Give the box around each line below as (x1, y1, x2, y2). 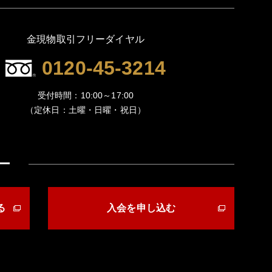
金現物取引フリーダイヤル (27, 34, 144, 44)
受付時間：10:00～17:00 (37, 90, 134, 100)
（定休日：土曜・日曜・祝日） (25, 105, 146, 115)
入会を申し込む (107, 203, 176, 213)
